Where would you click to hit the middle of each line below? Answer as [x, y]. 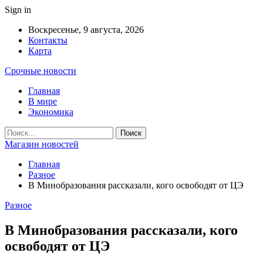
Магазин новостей [42, 144]
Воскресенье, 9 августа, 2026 [86, 30]
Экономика [51, 112]
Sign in [18, 10]
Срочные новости [41, 71]
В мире [43, 101]
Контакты [48, 40]
